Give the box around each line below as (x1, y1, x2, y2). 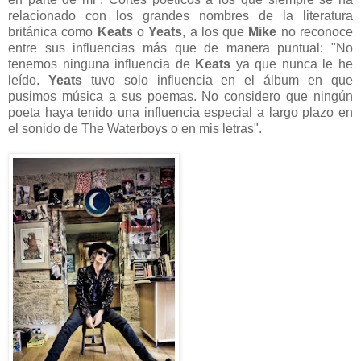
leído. (8, 73, 48, 87)
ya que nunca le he (235, 56, 354, 71)
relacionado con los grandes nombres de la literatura (8, 8, 353, 23)
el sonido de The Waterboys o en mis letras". (8, 121, 265, 135)
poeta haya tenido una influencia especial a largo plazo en (8, 105, 353, 119)
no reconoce (276, 24, 354, 39)
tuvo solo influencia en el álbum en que (90, 73, 354, 87)
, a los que (182, 24, 249, 39)
